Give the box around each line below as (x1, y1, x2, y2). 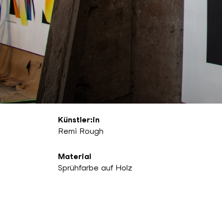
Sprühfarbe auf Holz (58, 163, 132, 173)
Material (58, 152, 91, 162)
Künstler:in (58, 115, 100, 125)
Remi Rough (58, 126, 104, 136)
